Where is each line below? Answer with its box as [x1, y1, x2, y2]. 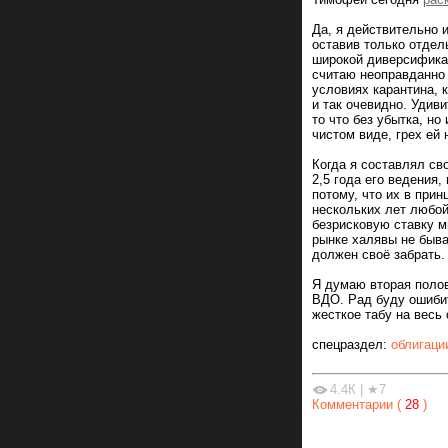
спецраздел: [312, 337, 391, 353]
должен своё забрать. [312, 247, 445, 263]
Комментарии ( [312, 396, 401, 412]
